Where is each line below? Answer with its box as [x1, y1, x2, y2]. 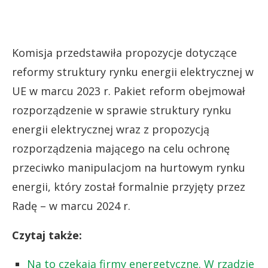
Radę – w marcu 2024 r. [12, 198, 130, 213]
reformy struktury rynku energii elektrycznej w [12, 64, 254, 79]
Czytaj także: [12, 227, 82, 242]
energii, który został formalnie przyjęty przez [12, 179, 245, 194]
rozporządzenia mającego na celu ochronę [12, 141, 230, 156]
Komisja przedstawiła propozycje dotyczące [12, 45, 237, 60]
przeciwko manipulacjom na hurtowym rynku [12, 160, 245, 175]
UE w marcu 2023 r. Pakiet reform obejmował [12, 83, 245, 98]
